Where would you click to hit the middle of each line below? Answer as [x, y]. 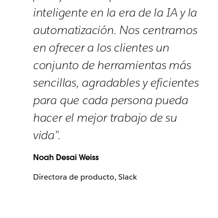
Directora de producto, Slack [85, 177]
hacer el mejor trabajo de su [105, 118]
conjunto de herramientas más [112, 65]
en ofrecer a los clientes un [101, 47]
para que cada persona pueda [110, 100]
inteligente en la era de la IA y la [115, 12]
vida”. [47, 135]
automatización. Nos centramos [115, 30]
